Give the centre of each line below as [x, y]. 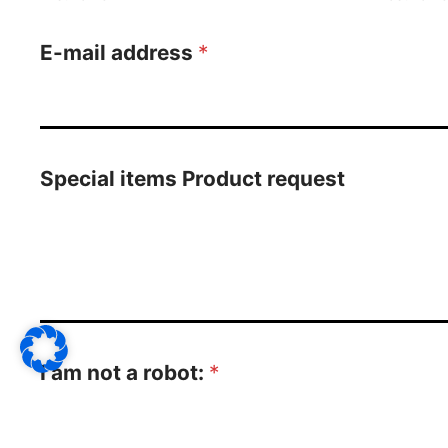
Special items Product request [192, 178]
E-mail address [119, 52]
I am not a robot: [124, 372]
